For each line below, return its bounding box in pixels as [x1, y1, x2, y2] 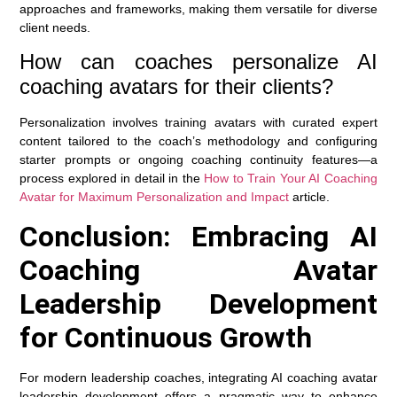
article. [289, 190, 331, 205]
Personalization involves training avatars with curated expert [19, 115, 378, 130]
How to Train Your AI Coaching [204, 171, 378, 186]
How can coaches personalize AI [19, 50, 378, 74]
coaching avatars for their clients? [19, 74, 334, 99]
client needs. [19, 19, 91, 35]
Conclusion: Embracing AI [19, 219, 378, 253]
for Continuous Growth [19, 320, 313, 354]
